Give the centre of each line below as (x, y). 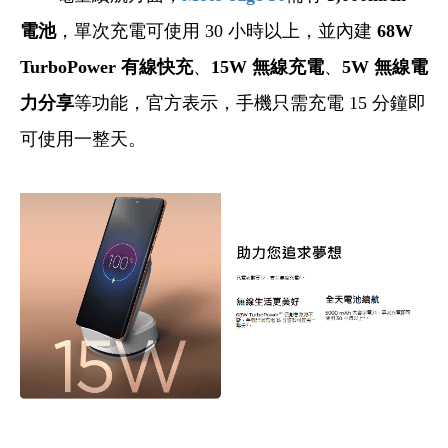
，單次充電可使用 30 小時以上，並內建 (216, 31)
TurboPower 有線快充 (106, 67)
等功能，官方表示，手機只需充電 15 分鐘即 (250, 103)
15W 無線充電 (267, 67)
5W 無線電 (385, 67)
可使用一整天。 (83, 139)
